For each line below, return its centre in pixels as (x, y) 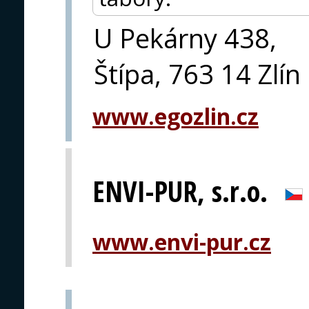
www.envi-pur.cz (182, 242)
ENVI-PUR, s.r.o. (180, 192)
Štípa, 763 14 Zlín (197, 73)
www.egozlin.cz (176, 116)
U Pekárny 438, (185, 38)
